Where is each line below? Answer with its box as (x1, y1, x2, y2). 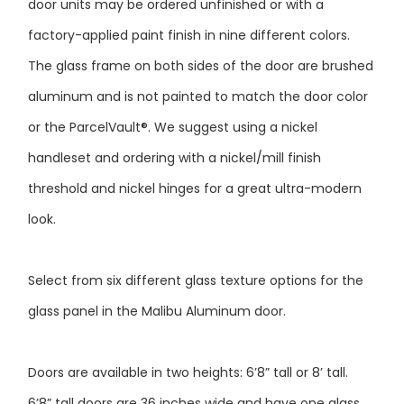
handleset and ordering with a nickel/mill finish (27, 121, 321, 140)
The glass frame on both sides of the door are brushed (27, 29, 373, 48)
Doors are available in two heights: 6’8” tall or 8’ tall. (27, 335, 348, 354)
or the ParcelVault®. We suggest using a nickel (27, 90, 317, 109)
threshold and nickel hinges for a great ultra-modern (27, 151, 362, 170)
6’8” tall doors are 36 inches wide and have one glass (27, 366, 360, 385)
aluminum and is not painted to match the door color (27, 60, 368, 78)
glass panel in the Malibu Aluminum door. (27, 274, 286, 293)
